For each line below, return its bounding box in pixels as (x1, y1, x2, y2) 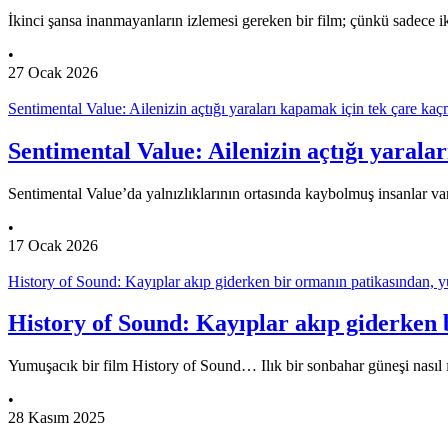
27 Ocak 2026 (8, 63, 98, 81)
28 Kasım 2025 (8, 409, 105, 427)
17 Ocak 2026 (8, 236, 98, 254)
